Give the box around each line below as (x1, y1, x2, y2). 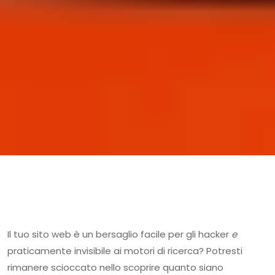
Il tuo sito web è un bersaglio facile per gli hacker (7, 227, 231, 241)
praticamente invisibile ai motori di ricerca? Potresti (7, 244, 242, 257)
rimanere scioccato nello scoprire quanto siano (7, 260, 223, 274)
